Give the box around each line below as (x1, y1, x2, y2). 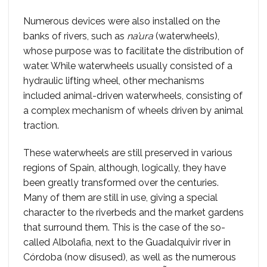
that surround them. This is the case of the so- (23, 221, 225, 233)
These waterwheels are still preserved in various (23, 147, 232, 159)
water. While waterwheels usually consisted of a (23, 60, 232, 72)
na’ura (127, 30, 153, 42)
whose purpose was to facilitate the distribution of (23, 45, 244, 57)
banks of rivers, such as (23, 30, 127, 42)
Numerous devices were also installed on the (23, 15, 220, 27)
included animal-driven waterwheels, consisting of (23, 90, 243, 102)
